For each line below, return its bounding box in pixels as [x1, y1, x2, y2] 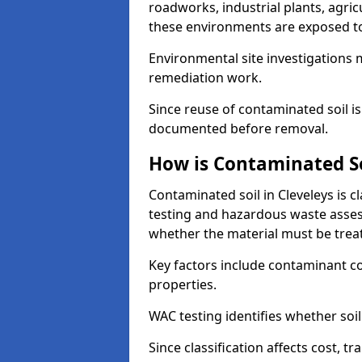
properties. [149, 276, 217, 293]
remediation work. [149, 69, 262, 86]
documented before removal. [149, 120, 328, 137]
